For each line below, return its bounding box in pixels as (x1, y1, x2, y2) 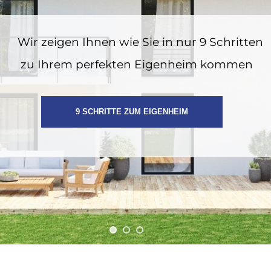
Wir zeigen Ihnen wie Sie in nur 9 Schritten (17, 35, 263, 50)
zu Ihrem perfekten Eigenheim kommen (21, 57, 253, 71)
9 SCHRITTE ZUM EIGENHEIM (75, 107, 188, 117)
